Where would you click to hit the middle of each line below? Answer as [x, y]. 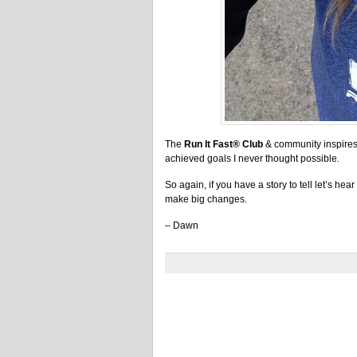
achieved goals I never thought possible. [252, 159]
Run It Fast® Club [224, 144]
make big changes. [206, 199]
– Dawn [182, 226]
